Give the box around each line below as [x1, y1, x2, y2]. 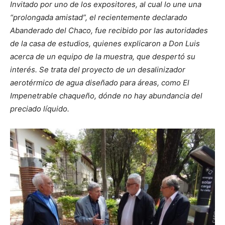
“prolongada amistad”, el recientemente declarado [10, 12, 187, 22]
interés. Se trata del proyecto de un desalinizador [10, 64, 185, 74]
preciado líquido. [10, 103, 69, 114]
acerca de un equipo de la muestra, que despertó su [10, 51, 195, 61]
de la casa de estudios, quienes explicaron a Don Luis [10, 38, 200, 48]
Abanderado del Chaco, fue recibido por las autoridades [10, 25, 208, 35]
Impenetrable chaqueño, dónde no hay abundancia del [10, 90, 202, 100]
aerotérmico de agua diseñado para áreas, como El [10, 77, 189, 87]
